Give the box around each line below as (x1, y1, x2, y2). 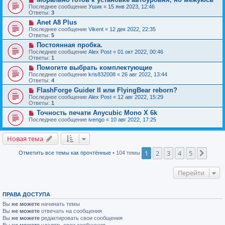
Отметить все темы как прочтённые (18, 149, 111, 156)
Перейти (178, 168, 204, 177)
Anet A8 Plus (36, 18, 77, 26)
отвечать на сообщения (40, 207, 102, 214)
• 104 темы (110, 149, 142, 156)
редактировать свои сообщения (40, 214, 123, 221)
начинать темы (40, 200, 80, 207)
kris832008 (88, 71, 116, 77)
